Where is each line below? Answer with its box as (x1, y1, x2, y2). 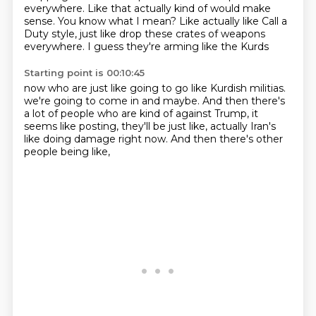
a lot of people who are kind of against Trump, (23, 107, 252, 120)
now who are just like (23, 82, 130, 95)
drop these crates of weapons (119, 28, 265, 40)
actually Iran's (209, 120, 276, 133)
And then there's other (170, 133, 283, 145)
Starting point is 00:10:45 (23, 67, 145, 78)
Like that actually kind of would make (87, 2, 271, 15)
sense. (23, 15, 58, 28)
